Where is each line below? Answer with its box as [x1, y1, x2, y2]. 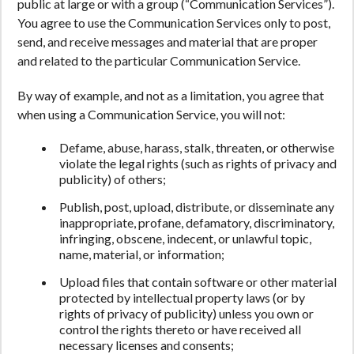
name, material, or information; [59, 247, 224, 262]
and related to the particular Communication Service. [17, 53, 300, 68]
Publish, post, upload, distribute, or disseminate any [59, 199, 334, 214]
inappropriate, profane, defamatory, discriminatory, [59, 215, 334, 230]
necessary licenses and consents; [59, 337, 234, 352]
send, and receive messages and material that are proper [17, 34, 318, 49]
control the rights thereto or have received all [59, 322, 301, 337]
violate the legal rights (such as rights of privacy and [59, 156, 337, 171]
